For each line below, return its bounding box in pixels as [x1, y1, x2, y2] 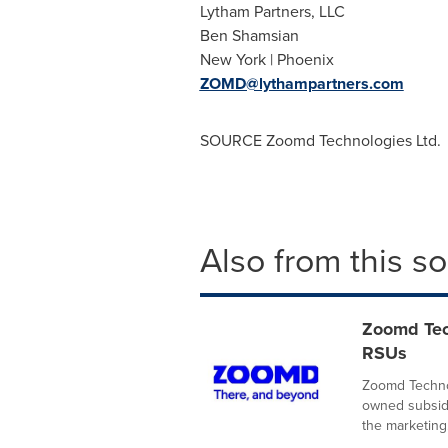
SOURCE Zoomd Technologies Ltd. [199, 129, 441, 151]
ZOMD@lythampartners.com [199, 72, 404, 95]
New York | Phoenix [199, 48, 334, 70]
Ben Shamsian [199, 24, 299, 46]
